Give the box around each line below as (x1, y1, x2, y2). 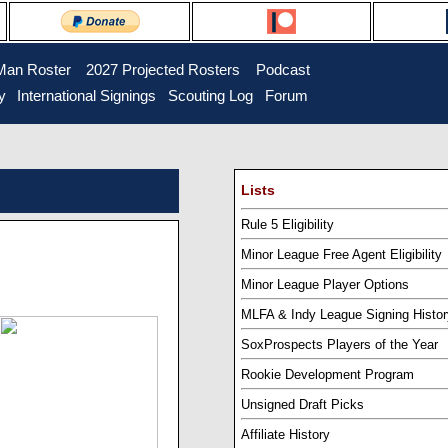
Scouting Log (168, 88, 253, 104)
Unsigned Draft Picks (241, 396, 364, 412)
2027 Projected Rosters (86, 62, 240, 78)
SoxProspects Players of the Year (241, 336, 438, 352)
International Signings (17, 88, 156, 104)
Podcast (256, 62, 310, 78)
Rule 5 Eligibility (241, 216, 334, 232)
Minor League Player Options (241, 276, 409, 292)
